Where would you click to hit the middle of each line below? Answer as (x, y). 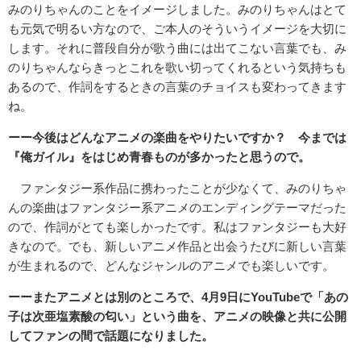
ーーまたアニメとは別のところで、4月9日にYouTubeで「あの (178, 297)
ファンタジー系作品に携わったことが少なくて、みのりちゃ (177, 189)
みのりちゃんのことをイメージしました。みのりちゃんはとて (177, 10)
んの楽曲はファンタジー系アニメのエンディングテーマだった (177, 208)
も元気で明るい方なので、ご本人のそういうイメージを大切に (177, 29)
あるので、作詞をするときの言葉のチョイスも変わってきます (177, 87)
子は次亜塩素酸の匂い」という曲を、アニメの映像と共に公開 (177, 317)
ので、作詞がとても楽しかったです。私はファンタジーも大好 (177, 227)
